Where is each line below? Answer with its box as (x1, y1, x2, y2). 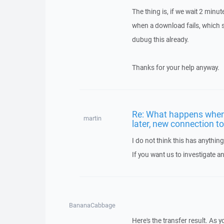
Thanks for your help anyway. (131, 63, 219, 72)
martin (83, 114, 101, 122)
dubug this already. (131, 35, 189, 44)
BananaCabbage (69, 201, 116, 209)
